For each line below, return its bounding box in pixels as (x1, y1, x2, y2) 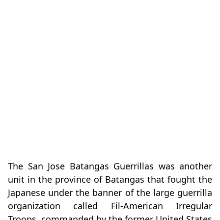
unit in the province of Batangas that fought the (8, 173, 212, 186)
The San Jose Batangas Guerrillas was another (8, 160, 212, 172)
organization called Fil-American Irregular (8, 200, 212, 212)
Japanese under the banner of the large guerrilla (8, 187, 212, 199)
